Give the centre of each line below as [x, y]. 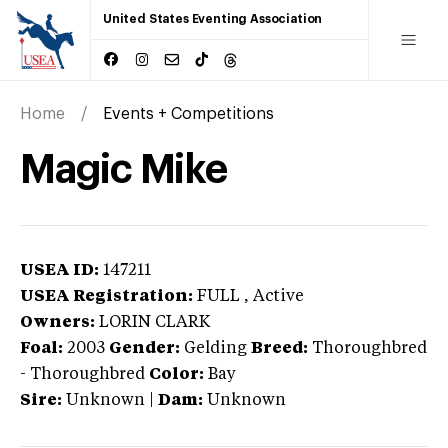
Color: [176, 374]
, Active [274, 296]
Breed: [279, 348]
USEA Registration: [106, 296]
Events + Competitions [188, 113]
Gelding [215, 348]
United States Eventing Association [213, 19]
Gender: [144, 348]
